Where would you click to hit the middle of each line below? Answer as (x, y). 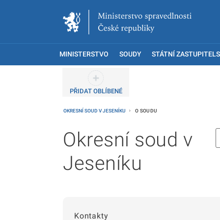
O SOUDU (146, 111)
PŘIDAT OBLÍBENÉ (96, 91)
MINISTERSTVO (84, 54)
